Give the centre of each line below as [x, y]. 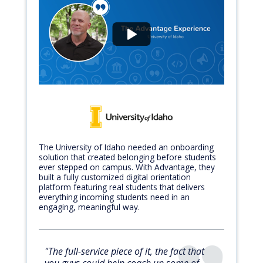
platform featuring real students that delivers [122, 187]
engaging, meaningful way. [89, 207]
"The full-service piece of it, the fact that [124, 251]
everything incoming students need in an [114, 197]
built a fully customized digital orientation [115, 177]
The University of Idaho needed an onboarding [126, 147]
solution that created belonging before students [127, 157]
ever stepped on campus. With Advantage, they [127, 167]
